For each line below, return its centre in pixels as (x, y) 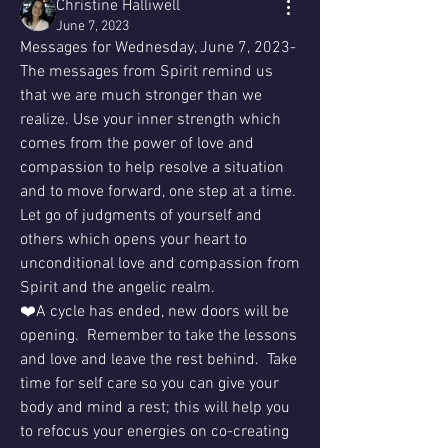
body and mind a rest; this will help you (155, 408)
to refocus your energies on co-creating (154, 432)
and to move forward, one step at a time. (160, 192)
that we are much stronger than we (141, 96)
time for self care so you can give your (149, 384)
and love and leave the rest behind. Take (158, 360)
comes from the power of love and (137, 144)
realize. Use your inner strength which (150, 120)
